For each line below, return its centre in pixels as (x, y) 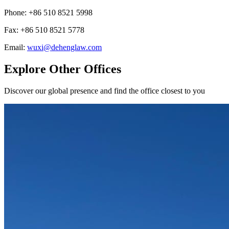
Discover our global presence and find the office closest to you (105, 91)
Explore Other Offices (63, 69)
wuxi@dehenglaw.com (64, 48)
